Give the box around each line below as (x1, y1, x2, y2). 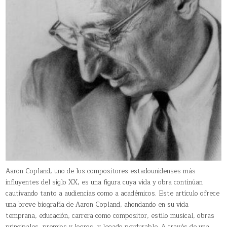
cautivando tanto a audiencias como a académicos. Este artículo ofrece (6, 187, 220, 199)
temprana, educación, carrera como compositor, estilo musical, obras (6, 210, 215, 221)
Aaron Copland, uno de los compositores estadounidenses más (6, 165, 196, 177)
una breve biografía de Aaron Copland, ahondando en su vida (6, 199, 189, 210)
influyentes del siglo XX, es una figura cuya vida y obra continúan (6, 176, 203, 188)
